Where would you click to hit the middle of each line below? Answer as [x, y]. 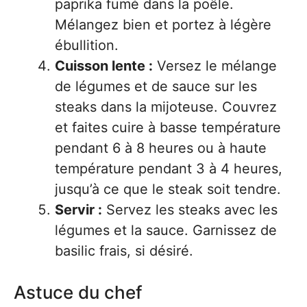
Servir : [78, 210]
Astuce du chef [78, 293]
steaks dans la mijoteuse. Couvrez [166, 107]
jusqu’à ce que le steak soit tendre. [168, 189]
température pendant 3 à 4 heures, [169, 169]
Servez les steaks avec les [190, 210]
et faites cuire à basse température [168, 128]
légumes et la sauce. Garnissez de [166, 231]
